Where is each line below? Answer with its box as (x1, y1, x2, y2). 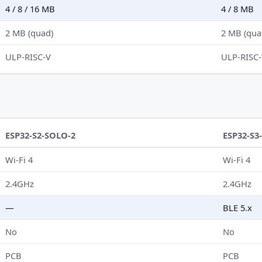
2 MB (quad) (5, 26, 54, 39)
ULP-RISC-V (5, 50, 51, 63)
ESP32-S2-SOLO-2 (5, 129, 76, 142)
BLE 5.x (223, 202, 253, 214)
